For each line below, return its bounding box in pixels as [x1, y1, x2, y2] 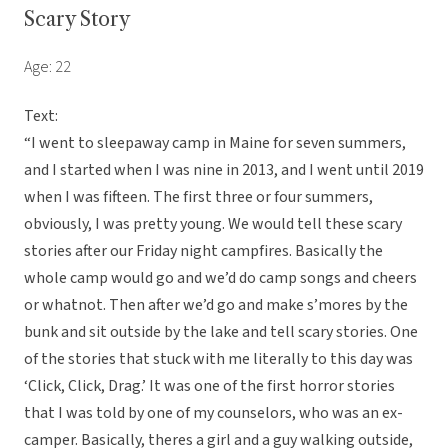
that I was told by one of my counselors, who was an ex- [24, 402, 403, 425]
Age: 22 [24, 56, 71, 79]
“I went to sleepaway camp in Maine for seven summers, [24, 132, 406, 155]
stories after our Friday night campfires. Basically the [24, 240, 383, 263]
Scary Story [24, 7, 130, 32]
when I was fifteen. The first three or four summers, [24, 186, 373, 209]
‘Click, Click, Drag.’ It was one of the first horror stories [24, 375, 395, 398]
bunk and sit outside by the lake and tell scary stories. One [24, 321, 418, 344]
